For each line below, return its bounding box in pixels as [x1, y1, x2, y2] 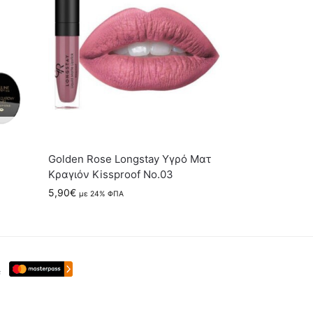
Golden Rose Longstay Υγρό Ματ [48, 152, 212, 166]
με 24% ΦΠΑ [79, 189, 124, 198]
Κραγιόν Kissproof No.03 [48, 167, 174, 181]
